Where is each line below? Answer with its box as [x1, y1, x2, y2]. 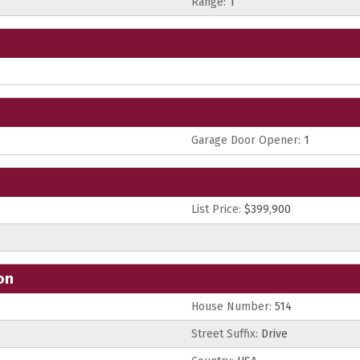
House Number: [191, 299, 272, 313]
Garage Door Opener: [191, 133, 301, 147]
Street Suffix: [191, 326, 258, 341]
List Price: [191, 202, 241, 217]
